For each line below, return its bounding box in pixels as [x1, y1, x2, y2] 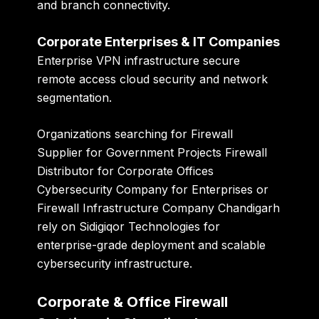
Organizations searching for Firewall [37, 127, 234, 142]
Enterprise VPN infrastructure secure [37, 53, 241, 68]
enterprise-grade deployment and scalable [37, 238, 266, 253]
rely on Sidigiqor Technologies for [37, 219, 221, 234]
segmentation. [37, 90, 113, 105]
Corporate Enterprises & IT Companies [37, 33, 281, 49]
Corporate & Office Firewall [37, 293, 229, 310]
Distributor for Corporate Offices [37, 164, 214, 179]
